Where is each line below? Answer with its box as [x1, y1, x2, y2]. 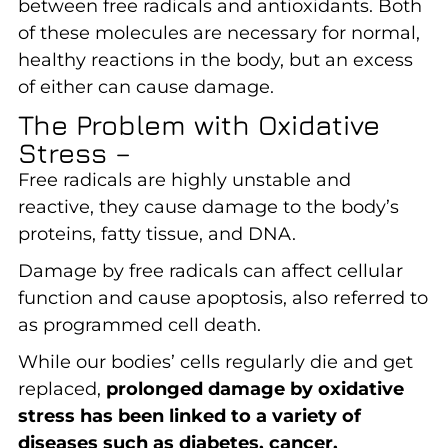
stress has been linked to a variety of [17, 404, 361, 427]
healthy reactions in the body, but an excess [17, 48, 413, 71]
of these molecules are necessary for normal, [17, 21, 420, 44]
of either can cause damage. [17, 75, 274, 98]
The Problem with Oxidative [17, 107, 380, 141]
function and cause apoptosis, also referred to [17, 286, 428, 309]
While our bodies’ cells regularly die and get [17, 350, 413, 373]
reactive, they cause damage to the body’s [17, 195, 399, 218]
